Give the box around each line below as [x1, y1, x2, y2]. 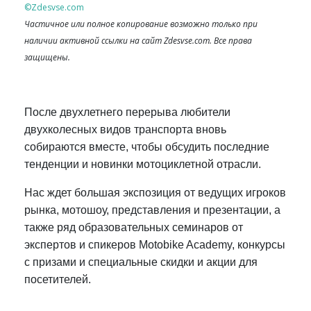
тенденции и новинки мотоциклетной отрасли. [24, 158, 261, 170]
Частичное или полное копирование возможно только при [24, 17, 258, 30]
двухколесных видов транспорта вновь [24, 123, 226, 135]
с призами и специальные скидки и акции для [24, 255, 258, 268]
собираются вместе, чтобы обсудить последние [24, 140, 269, 153]
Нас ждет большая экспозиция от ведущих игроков [24, 186, 286, 199]
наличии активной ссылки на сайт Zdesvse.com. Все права [24, 34, 252, 47]
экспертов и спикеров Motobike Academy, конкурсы [24, 238, 285, 251]
